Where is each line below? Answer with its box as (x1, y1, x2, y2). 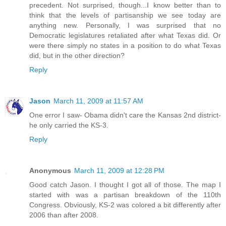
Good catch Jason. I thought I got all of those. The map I (29, 180, 221, 189)
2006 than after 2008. (29, 210, 98, 219)
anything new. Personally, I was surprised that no (29, 21, 221, 29)
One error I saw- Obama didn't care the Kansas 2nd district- (29, 110, 221, 119)
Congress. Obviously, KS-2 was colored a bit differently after (29, 200, 221, 209)
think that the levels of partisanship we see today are (29, 11, 221, 19)
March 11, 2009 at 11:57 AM (53, 96, 143, 105)
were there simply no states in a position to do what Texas (29, 41, 221, 49)
